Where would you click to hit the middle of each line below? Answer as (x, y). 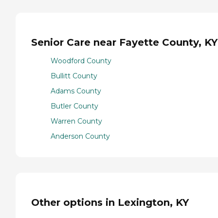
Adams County (76, 91)
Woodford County (81, 61)
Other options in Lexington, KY (110, 202)
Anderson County (80, 136)
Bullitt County (74, 76)
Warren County (76, 121)
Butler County (74, 106)
